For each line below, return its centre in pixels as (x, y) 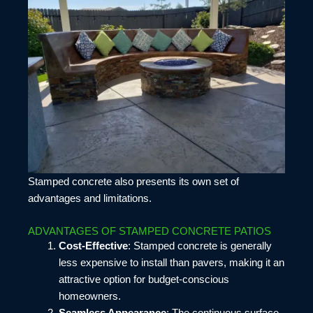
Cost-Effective (93, 246)
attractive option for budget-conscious (144, 279)
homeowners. (89, 296)
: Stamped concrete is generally (199, 246)
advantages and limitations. (90, 198)
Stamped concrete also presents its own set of (133, 182)
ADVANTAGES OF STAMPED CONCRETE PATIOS (150, 231)
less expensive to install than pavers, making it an (171, 262)
